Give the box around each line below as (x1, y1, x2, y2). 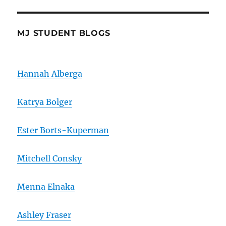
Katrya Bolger (17, 96, 73, 107)
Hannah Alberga (17, 68, 83, 79)
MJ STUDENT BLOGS (17, 28, 110, 38)
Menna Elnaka (17, 181, 75, 192)
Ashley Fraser (17, 209, 72, 220)
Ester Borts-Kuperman (17, 125, 109, 135)
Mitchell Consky (17, 153, 82, 163)
